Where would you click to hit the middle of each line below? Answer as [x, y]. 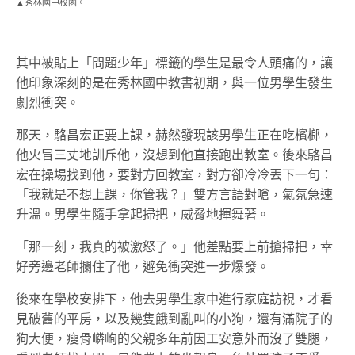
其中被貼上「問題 [67, 63]
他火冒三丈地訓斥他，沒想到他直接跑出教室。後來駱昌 [174, 155]
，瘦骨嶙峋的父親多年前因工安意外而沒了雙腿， [193, 338]
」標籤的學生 [181, 63]
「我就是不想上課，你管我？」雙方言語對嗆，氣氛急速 [174, 194]
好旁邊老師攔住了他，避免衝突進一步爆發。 [143, 266]
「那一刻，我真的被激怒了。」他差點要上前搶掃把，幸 [174, 246]
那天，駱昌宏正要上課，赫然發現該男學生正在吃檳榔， [174, 135]
